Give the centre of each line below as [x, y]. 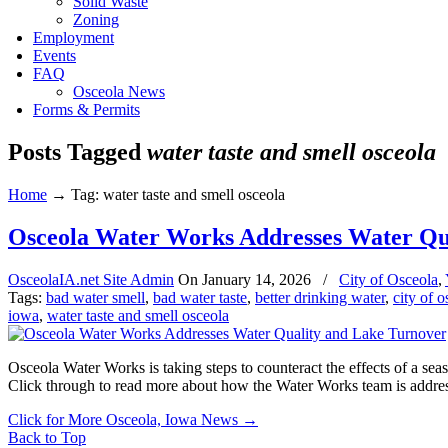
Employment [73, 37]
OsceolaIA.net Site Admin [91, 279]
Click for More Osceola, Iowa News [123, 419]
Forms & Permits [86, 109]
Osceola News [119, 91]
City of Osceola [388, 279]
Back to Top [47, 437]
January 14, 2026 [256, 279]
